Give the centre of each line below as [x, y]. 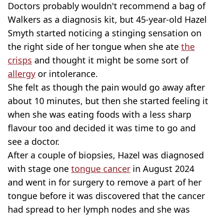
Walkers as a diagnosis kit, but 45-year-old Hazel [107, 19]
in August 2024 [162, 169]
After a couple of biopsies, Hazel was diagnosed [106, 155]
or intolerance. [67, 74]
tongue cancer [101, 169]
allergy [22, 74]
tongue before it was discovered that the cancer [106, 196]
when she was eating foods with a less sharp [100, 114]
